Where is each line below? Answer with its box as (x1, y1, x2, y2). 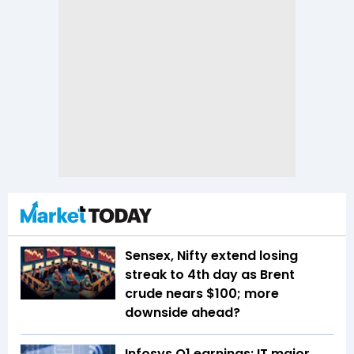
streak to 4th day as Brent (125, 265, 295, 284)
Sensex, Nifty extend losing (125, 246, 298, 265)
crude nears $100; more (125, 284, 279, 303)
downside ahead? (125, 303, 240, 322)
